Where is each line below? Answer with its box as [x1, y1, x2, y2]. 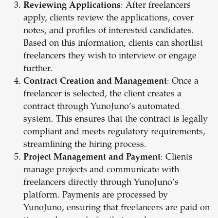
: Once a [167, 77, 199, 87]
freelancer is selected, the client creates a [23, 90, 182, 99]
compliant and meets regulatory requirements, [23, 128, 205, 137]
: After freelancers [121, 1, 191, 11]
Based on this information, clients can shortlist [23, 39, 203, 49]
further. [23, 65, 53, 74]
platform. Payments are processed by [23, 191, 168, 200]
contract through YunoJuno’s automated [23, 103, 180, 112]
